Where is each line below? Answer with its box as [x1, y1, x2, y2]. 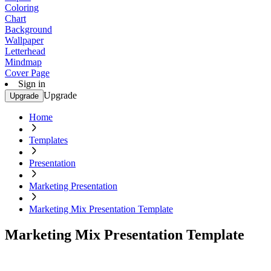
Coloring [5, 2, 39, 13]
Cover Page [5, 68, 50, 78]
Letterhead [5, 46, 45, 56]
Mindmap [5, 57, 42, 67]
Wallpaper [5, 35, 44, 45]
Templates [29, 135, 68, 145]
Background [5, 24, 52, 34]
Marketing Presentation [29, 181, 117, 191]
